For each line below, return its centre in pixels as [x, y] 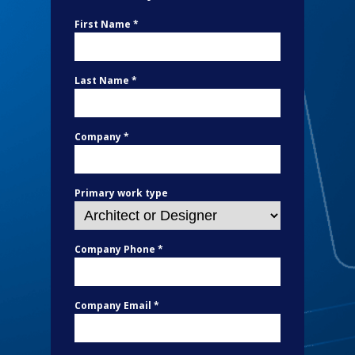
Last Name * [106, 80]
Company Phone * [119, 249]
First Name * [107, 24]
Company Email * [117, 305]
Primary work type [121, 193]
